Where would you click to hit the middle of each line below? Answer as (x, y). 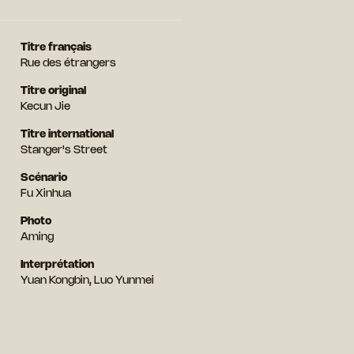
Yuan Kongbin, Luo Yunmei (87, 281)
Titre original (53, 91)
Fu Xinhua (45, 194)
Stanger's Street (64, 150)
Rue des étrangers (68, 63)
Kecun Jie (45, 107)
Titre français (56, 47)
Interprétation (57, 265)
